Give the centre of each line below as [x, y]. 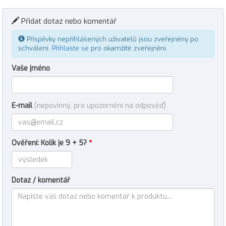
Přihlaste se [70, 48]
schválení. [35, 48]
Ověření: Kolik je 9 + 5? [50, 143]
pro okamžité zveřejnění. [128, 48]
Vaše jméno [31, 68]
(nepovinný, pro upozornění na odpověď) [100, 106]
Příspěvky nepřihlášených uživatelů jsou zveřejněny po [111, 39]
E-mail [23, 106]
